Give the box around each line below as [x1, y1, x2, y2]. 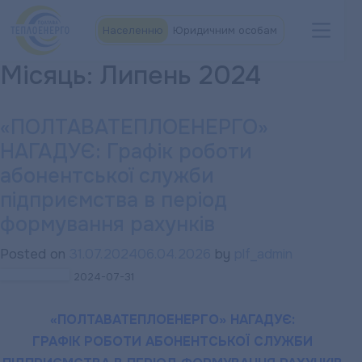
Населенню [102, 23, 163, 37]
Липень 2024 [100, 59, 261, 92]
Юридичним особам [172, 23, 277, 37]
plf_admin [234, 246, 293, 263]
